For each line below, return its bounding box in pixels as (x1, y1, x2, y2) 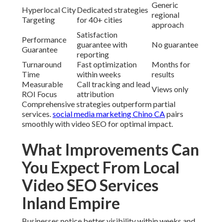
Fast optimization (77, 59, 137, 69)
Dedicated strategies (77, 5, 148, 15)
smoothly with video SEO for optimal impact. (22, 119, 173, 129)
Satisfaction (77, 30, 117, 40)
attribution (77, 89, 114, 99)
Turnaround (22, 59, 61, 69)
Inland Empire (22, 193, 120, 213)
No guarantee (152, 40, 198, 50)
